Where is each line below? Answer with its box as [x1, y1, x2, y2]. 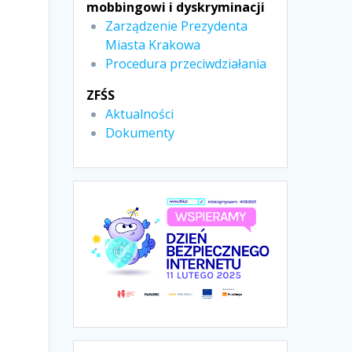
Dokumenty [105, 124, 175, 142]
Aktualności [105, 105, 174, 123]
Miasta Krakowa [105, 36, 201, 54]
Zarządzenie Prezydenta [105, 17, 248, 35]
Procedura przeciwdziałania [105, 55, 267, 73]
